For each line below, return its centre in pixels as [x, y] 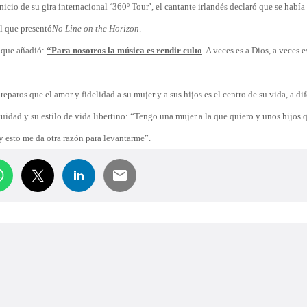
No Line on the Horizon [96, 28]
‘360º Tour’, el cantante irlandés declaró [183, 7]
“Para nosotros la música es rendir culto [124, 50]
